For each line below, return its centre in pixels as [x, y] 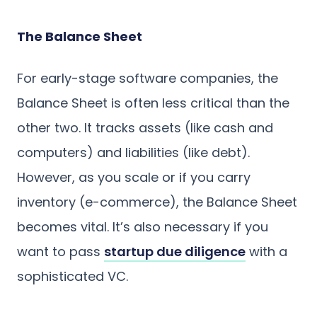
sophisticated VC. [73, 276]
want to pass [60, 251]
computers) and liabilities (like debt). [133, 152]
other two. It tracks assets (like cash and [145, 127]
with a [266, 251]
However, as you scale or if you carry [134, 177]
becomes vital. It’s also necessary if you [143, 226]
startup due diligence [175, 251]
